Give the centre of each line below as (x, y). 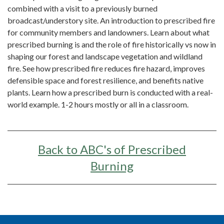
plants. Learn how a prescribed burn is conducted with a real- (110, 92)
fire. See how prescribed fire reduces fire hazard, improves (106, 68)
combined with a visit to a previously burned (82, 8)
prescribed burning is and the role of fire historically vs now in (112, 44)
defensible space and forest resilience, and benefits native (105, 80)
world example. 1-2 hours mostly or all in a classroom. (99, 104)
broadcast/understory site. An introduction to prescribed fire (111, 20)
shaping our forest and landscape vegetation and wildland (105, 56)
